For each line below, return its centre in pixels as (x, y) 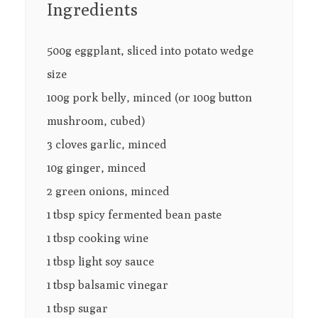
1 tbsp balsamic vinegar (107, 285)
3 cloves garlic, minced (106, 145)
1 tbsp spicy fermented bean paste (134, 215)
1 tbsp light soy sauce (100, 262)
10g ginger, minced (96, 168)
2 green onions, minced (108, 192)
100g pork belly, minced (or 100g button (149, 98)
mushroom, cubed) (95, 121)
